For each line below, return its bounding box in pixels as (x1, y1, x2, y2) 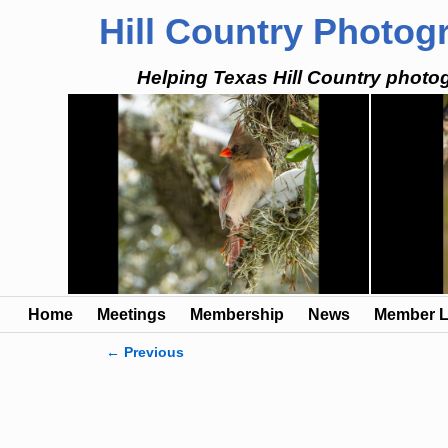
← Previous (105, 344, 184, 361)
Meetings (97, 305, 166, 323)
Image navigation (105, 359, 282, 385)
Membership (190, 305, 284, 323)
